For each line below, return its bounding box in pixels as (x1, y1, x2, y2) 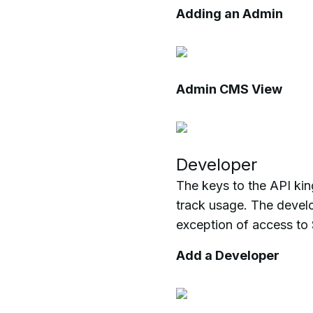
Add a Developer (176, 248, 279, 263)
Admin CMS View (176, 82, 282, 96)
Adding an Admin (176, 6, 283, 21)
